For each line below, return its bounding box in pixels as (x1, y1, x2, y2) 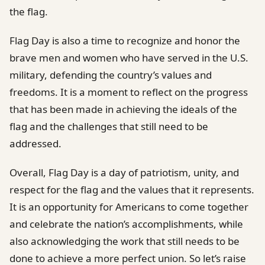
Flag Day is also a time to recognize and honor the (9, 33, 240, 47)
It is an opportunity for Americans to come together (9, 199, 248, 214)
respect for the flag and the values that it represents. (9, 182, 254, 196)
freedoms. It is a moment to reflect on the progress (9, 85, 248, 99)
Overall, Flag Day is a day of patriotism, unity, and (9, 165, 239, 179)
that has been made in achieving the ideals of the (9, 102, 237, 116)
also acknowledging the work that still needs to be (9, 234, 240, 248)
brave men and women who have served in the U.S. (9, 50, 248, 64)
